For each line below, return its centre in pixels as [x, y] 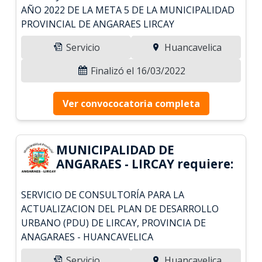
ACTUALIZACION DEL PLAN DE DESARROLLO [120, 208]
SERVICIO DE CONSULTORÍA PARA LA [103, 194]
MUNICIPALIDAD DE [116, 149]
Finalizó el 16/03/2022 [137, 70]
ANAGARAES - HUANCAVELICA [87, 237]
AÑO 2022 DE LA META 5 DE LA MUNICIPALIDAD [128, 10]
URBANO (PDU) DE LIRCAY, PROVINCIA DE [114, 223]
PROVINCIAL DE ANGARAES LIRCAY [98, 24]
